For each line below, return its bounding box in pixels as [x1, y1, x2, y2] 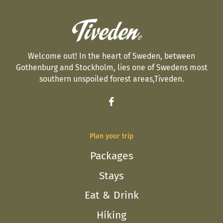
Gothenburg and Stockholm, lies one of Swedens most [15, 63, 208, 73]
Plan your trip [90, 132, 133, 141]
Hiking [97, 208, 126, 222]
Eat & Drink [84, 189, 139, 202]
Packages [90, 149, 133, 163]
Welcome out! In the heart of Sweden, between [28, 51, 195, 61]
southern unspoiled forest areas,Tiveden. [39, 74, 184, 84]
